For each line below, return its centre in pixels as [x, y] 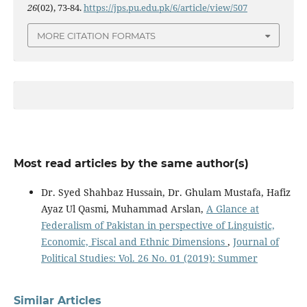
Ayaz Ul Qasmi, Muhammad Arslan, [123, 208]
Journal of [256, 241]
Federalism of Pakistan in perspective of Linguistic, [158, 225]
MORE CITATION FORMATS [96, 35]
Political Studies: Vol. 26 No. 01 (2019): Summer [149, 258]
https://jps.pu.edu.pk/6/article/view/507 [165, 8]
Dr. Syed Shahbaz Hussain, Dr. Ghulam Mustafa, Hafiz [165, 192]
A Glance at [232, 208]
